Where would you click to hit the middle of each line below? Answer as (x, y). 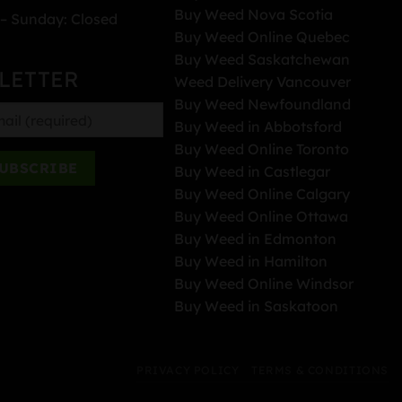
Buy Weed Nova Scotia (254, 15)
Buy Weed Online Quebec (262, 37)
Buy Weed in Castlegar (253, 172)
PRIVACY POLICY (188, 370)
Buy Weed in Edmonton (256, 239)
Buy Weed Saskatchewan (262, 60)
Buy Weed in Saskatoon (257, 306)
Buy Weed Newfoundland (263, 105)
